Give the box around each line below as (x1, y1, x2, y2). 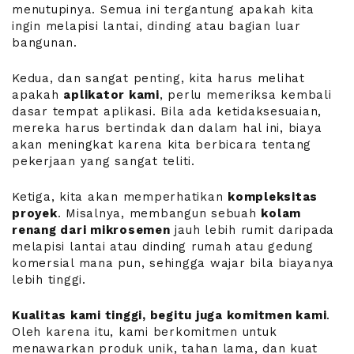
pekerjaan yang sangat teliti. (12, 153, 195, 168)
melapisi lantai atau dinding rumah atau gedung (12, 239, 314, 254)
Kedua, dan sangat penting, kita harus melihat (12, 70, 305, 85)
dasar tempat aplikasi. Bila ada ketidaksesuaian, (12, 104, 322, 119)
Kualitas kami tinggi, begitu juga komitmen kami (12, 307, 327, 322)
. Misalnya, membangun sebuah (57, 205, 262, 220)
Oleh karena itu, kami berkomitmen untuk (12, 324, 277, 339)
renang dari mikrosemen (12, 222, 171, 237)
